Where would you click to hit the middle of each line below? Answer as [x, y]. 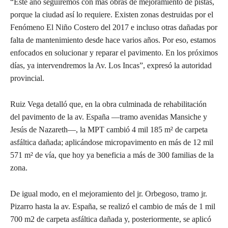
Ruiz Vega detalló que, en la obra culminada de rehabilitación [108, 104]
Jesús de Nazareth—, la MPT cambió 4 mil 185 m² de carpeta [109, 130]
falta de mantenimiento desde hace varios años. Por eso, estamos [113, 40]
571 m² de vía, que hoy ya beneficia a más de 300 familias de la [112, 155]
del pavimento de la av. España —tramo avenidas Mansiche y [109, 117]
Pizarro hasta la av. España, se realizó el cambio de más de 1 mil [113, 207]
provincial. [27, 78]
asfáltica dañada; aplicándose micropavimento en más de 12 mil [112, 142]
